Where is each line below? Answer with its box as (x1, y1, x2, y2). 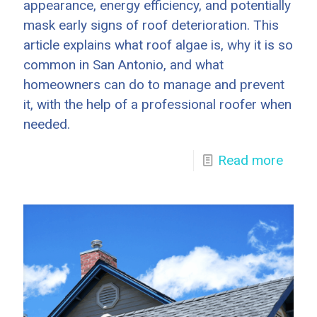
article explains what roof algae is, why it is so (23, 36, 293, 53)
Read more (218, 151, 283, 168)
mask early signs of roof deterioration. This (23, 16, 279, 33)
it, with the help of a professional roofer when (23, 96, 292, 113)
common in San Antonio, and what (23, 56, 224, 73)
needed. (23, 115, 70, 132)
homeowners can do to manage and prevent (23, 76, 284, 93)
